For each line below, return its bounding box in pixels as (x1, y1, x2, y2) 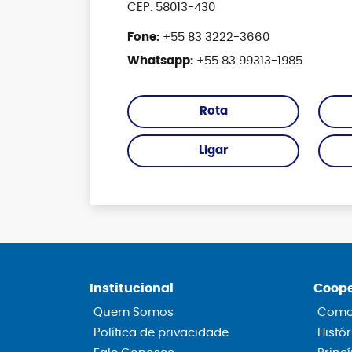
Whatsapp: (127, 55, 193, 67)
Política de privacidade (93, 327, 229, 339)
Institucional (90, 282, 174, 295)
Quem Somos (93, 306, 174, 318)
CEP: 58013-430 (127, 2, 215, 13)
